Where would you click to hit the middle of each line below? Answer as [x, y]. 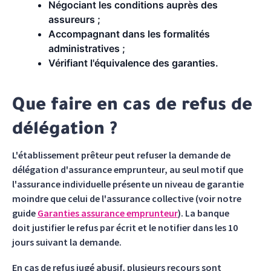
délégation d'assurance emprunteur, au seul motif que [128, 169]
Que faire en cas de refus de [132, 106]
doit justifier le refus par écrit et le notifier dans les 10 [125, 227]
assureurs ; [74, 19]
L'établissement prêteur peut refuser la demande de [121, 155]
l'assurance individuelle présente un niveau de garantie [128, 184]
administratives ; [87, 48]
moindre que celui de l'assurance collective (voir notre [127, 198]
